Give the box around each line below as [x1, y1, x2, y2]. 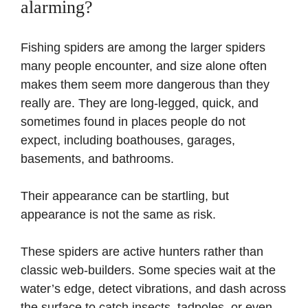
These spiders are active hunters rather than [21, 244, 263, 258]
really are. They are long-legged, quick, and [21, 96, 258, 110]
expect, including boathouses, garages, [21, 133, 235, 147]
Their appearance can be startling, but [21, 188, 229, 203]
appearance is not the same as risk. [21, 207, 216, 221]
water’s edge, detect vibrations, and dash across [21, 281, 286, 296]
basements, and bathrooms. [21, 151, 174, 166]
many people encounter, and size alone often [21, 58, 267, 73]
